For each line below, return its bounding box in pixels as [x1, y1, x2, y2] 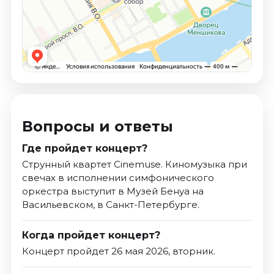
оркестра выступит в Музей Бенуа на [21, 185, 204, 198]
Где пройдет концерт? [21, 143, 147, 155]
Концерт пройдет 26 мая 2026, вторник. [21, 245, 215, 257]
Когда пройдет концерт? [21, 229, 160, 242]
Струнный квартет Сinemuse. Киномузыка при [21, 158, 247, 171]
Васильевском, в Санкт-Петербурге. [21, 199, 199, 211]
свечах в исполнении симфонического [21, 172, 214, 184]
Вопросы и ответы [21, 117, 173, 136]
